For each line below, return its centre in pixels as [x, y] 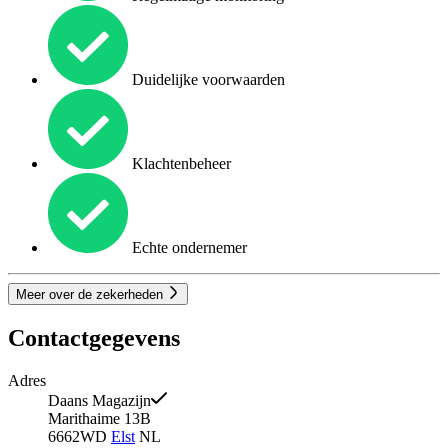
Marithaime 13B [99, 419]
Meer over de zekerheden [91, 295]
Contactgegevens [94, 338]
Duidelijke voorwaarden [206, 80]
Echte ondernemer [187, 248]
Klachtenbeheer [179, 164]
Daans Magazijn [99, 401]
